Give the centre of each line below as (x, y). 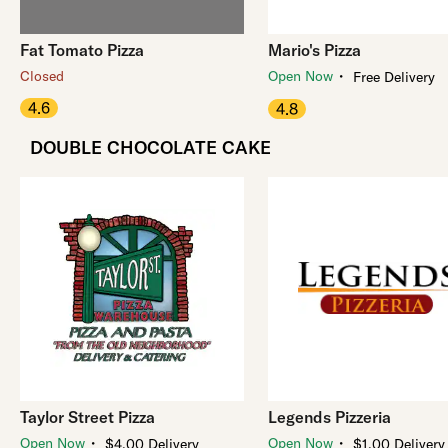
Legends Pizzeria (329, 417)
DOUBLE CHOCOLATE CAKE (150, 147)
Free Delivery (394, 77)
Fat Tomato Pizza (82, 50)
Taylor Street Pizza (87, 417)
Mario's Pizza (314, 50)
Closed (42, 76)
